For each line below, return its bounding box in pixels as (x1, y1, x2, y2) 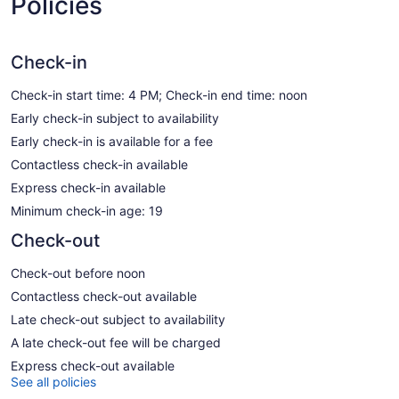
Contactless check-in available (11, 157, 188, 173)
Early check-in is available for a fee (11, 134, 213, 150)
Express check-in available (11, 180, 166, 196)
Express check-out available (11, 358, 175, 374)
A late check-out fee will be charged (11, 335, 221, 351)
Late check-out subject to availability (11, 312, 225, 328)
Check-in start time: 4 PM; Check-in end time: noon (11, 87, 307, 103)
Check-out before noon (11, 265, 145, 281)
